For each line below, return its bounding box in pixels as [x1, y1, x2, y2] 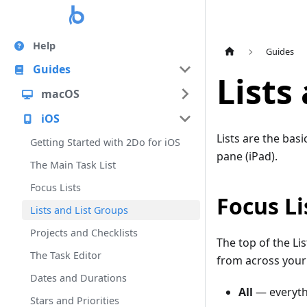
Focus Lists [30, 181, 81, 194]
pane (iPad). [217, 149, 278, 164]
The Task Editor [30, 249, 101, 262]
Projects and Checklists [30, 226, 138, 239]
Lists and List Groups [30, 204, 128, 217]
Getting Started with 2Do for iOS [30, 136, 180, 149]
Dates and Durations [30, 271, 127, 284]
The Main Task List [30, 158, 116, 171]
